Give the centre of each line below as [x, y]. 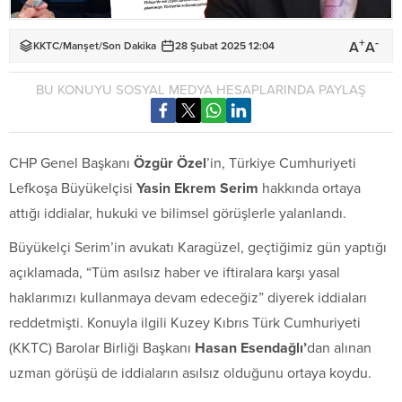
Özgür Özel [170, 163]
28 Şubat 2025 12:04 [225, 46]
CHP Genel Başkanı [71, 163]
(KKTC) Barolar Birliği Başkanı [102, 348]
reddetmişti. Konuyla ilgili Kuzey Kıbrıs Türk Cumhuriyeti [185, 323]
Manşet [81, 46]
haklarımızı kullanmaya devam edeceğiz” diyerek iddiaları [188, 297]
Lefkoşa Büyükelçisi [73, 188]
